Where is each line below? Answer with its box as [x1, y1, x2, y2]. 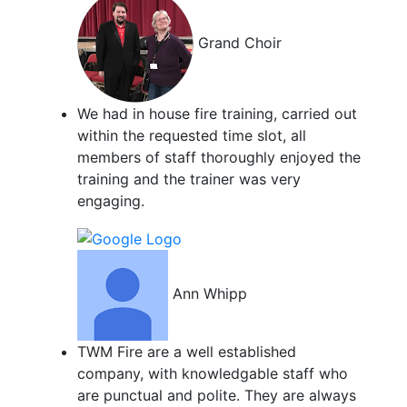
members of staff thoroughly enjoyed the [76, 148, 361, 167]
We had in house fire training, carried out [76, 104, 357, 124]
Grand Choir [197, 34, 282, 53]
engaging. [76, 192, 144, 211]
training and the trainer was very [76, 170, 301, 189]
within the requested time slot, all [76, 126, 306, 145]
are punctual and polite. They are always [76, 386, 356, 405]
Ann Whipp [172, 284, 247, 303]
